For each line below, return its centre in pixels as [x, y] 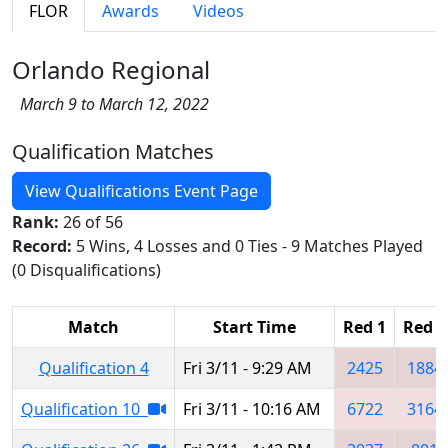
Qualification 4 [93, 367]
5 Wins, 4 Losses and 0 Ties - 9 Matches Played [249, 245]
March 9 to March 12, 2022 [110, 103]
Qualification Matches [113, 151]
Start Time [254, 326]
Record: [44, 245]
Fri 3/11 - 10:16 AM [252, 408]
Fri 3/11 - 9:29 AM [247, 367]
